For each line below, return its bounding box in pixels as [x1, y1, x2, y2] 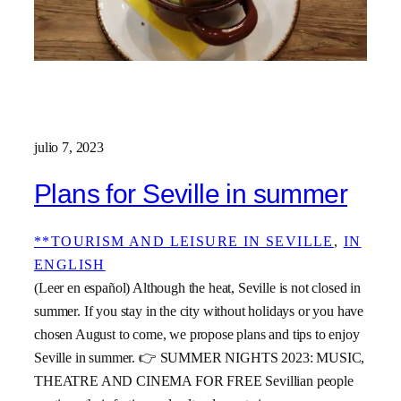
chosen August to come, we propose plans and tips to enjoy [34, 325, 360, 343]
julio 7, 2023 [34, 138, 104, 156]
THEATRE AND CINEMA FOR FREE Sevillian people [34, 371, 354, 389]
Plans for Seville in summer [34, 179, 348, 209]
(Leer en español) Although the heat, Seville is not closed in [34, 278, 362, 296]
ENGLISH [34, 255, 106, 273]
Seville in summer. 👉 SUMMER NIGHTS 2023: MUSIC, [34, 348, 365, 366]
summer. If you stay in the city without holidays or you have [34, 302, 364, 320]
